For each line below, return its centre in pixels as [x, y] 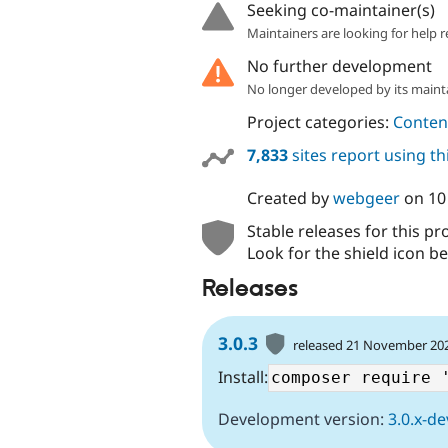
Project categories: [319, 121]
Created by [289, 197]
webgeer [366, 197]
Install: [243, 377]
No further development [339, 65]
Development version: [303, 419]
